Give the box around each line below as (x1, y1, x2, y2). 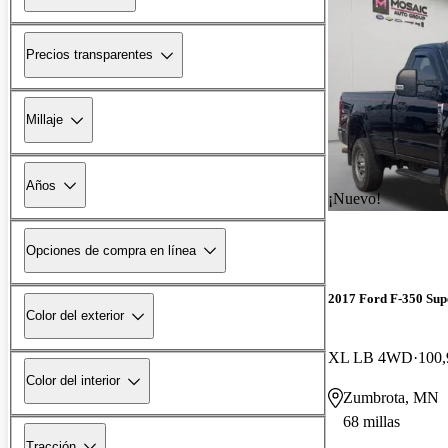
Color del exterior (26, 308, 124, 324)
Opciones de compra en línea (26, 242, 196, 258)
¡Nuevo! (328, 189, 381, 207)
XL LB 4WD (328, 348, 413, 366)
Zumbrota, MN (343, 388, 439, 406)
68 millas (343, 412, 400, 430)
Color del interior (26, 373, 120, 389)
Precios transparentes (26, 47, 153, 63)
